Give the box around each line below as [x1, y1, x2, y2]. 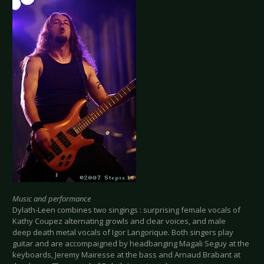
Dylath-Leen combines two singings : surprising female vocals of [12, 204, 240, 216]
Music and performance [12, 193, 91, 204]
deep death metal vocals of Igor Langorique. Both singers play [12, 227, 233, 238]
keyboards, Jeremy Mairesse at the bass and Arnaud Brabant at [12, 249, 240, 260]
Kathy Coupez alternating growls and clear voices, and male [12, 216, 226, 227]
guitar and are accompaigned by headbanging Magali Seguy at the [12, 238, 249, 249]
